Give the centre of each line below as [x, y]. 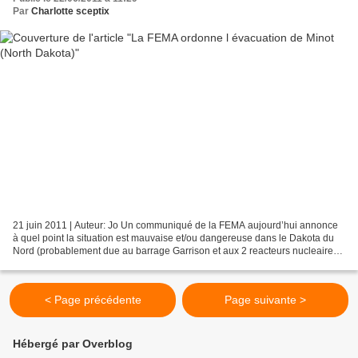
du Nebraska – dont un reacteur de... [92, 263]
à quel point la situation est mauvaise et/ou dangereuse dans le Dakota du [173, 238]
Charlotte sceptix [70, 12]
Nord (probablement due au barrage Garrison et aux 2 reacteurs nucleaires [175, 251]
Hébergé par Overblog [73, 344]
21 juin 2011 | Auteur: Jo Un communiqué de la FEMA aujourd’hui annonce [175, 225]
